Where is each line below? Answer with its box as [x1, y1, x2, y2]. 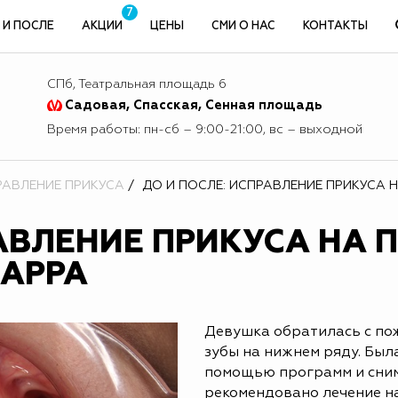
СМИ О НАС [211, 20, 275, 32]
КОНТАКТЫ [303, 20, 368, 32]
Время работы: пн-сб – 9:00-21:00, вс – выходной [46, 123, 362, 136]
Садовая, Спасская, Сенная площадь [64, 99, 322, 112]
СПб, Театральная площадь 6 [46, 78, 227, 91]
